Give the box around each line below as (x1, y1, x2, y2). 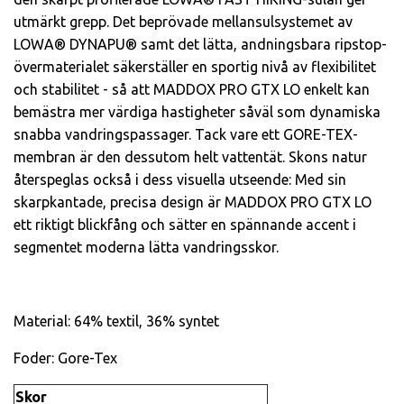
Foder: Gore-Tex (14, 350, 117, 367)
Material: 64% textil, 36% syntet (14, 313, 219, 330)
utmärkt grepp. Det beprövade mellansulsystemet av (14, 14, 353, 31)
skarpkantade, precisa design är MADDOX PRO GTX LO (14, 194, 372, 211)
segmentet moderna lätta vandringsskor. (14, 239, 279, 256)
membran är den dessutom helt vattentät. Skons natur (14, 149, 367, 166)
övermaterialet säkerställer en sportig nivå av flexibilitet (14, 59, 376, 76)
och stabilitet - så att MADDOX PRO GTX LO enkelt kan (14, 81, 370, 98)
